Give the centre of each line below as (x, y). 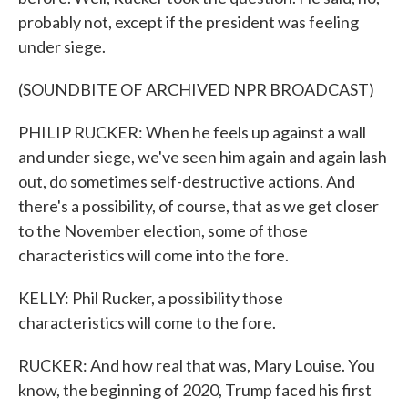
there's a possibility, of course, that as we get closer (199, 206)
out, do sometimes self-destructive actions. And (187, 181)
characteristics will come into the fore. (153, 255)
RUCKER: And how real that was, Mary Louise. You (197, 365)
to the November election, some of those (163, 230)
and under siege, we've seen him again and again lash (203, 157)
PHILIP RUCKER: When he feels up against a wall (192, 132)
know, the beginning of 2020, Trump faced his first (195, 390)
